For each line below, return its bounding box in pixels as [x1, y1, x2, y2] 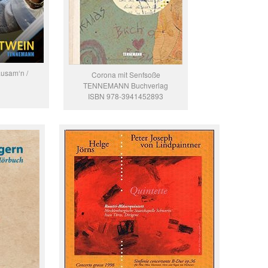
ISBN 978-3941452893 [88, 91, 163, 102]
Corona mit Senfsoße [91, 69, 160, 80]
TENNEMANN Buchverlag [83, 80, 168, 91]
